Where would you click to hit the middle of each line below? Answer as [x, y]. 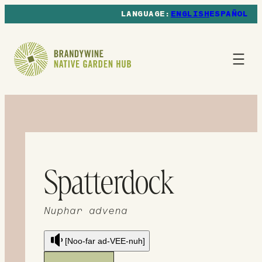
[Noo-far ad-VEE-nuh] [105, 241]
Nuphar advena [86, 211]
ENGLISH [190, 14]
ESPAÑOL [228, 14]
